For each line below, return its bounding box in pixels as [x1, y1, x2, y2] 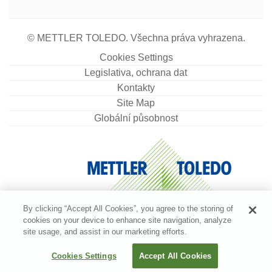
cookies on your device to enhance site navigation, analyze [23, 216, 232, 225]
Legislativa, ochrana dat [84, 67, 187, 78]
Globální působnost [93, 113, 178, 124]
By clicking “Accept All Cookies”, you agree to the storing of [23, 204, 234, 213]
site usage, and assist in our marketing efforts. [23, 227, 188, 236]
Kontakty [117, 83, 155, 93]
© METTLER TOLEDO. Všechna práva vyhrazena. [27, 33, 245, 44]
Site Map [117, 98, 155, 109]
